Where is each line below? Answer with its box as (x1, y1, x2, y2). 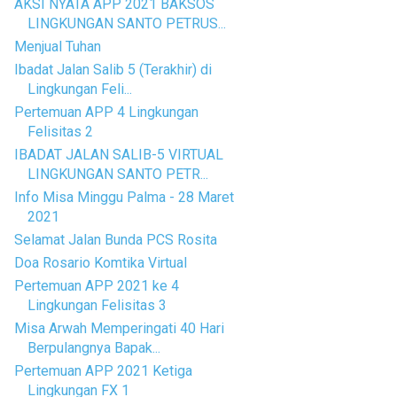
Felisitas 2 (27, 123, 93, 140)
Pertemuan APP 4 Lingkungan (13, 104, 198, 121)
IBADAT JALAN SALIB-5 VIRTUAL (13, 146, 223, 163)
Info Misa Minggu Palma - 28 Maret (13, 189, 234, 206)
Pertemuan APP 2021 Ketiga (13, 362, 192, 379)
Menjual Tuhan (13, 38, 101, 55)
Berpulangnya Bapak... (27, 339, 160, 356)
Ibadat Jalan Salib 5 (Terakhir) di (13, 61, 212, 78)
